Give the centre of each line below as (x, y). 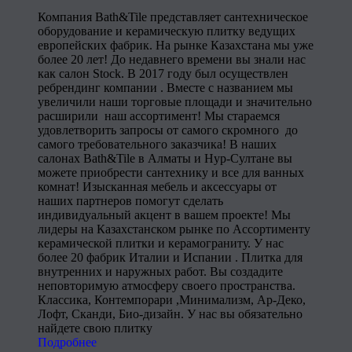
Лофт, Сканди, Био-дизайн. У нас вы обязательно (170, 314)
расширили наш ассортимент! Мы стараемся (159, 116)
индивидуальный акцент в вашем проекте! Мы (164, 215)
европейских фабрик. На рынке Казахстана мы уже (176, 45)
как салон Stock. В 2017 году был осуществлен (163, 73)
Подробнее (67, 342)
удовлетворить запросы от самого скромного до (168, 130)
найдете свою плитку (97, 328)
